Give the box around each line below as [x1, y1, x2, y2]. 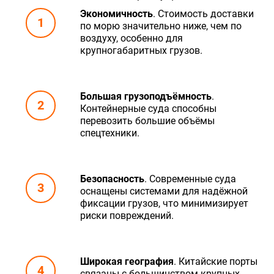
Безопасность [80, 172, 144, 185]
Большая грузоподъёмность [80, 90, 212, 102]
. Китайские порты [174, 255, 257, 267]
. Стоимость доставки [153, 7, 254, 20]
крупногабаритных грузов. [80, 44, 202, 56]
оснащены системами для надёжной [80, 185, 248, 197]
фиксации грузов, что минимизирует [80, 197, 248, 209]
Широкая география [80, 255, 174, 267]
